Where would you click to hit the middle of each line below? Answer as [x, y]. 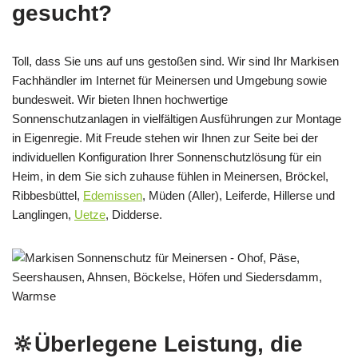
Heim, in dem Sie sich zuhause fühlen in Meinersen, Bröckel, [170, 176]
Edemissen [113, 195]
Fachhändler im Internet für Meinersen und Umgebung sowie [169, 80]
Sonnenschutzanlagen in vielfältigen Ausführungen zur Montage [177, 118]
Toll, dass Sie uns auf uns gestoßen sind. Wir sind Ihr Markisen [175, 61]
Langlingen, [43, 214]
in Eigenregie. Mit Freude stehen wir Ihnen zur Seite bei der [165, 137]
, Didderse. [134, 214]
